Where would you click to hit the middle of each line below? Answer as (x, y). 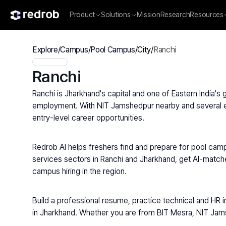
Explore (45, 50)
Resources (207, 15)
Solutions (116, 15)
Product (82, 15)
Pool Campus (113, 50)
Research (175, 15)
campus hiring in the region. (79, 171)
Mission (148, 15)
